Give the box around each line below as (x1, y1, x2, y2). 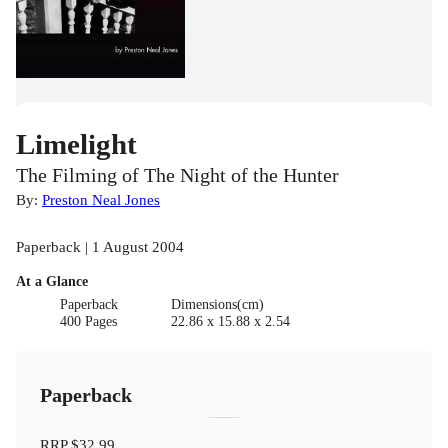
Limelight (16, 128, 137, 161)
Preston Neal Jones (42, 191, 160, 209)
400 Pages (60, 314, 118, 330)
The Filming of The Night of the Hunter (16, 165, 339, 187)
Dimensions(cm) (170, 297, 264, 313)
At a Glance (16, 274, 88, 290)
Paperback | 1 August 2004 (16, 238, 184, 256)
